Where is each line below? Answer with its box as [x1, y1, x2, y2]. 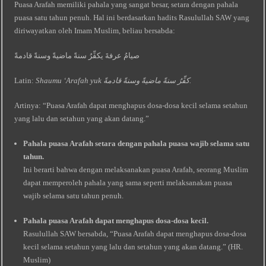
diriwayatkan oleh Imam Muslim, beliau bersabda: [14, 26, 176, 35]
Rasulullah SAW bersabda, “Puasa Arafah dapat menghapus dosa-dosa [23, 229, 247, 238]
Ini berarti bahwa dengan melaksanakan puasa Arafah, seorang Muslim [23, 165, 249, 174]
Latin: [14, 76, 36, 85]
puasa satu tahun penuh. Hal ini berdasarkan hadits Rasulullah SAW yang [14, 13, 250, 22]
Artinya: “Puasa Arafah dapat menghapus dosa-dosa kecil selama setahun [14, 101, 248, 110]
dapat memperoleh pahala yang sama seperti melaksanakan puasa [23, 178, 233, 187]
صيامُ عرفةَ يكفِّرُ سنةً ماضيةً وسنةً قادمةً [14, 51, 140, 60]
